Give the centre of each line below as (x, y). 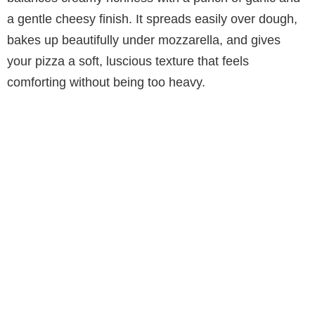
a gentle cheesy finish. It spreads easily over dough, (152, 19)
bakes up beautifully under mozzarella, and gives (144, 40)
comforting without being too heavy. (106, 82)
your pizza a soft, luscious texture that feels (128, 61)
